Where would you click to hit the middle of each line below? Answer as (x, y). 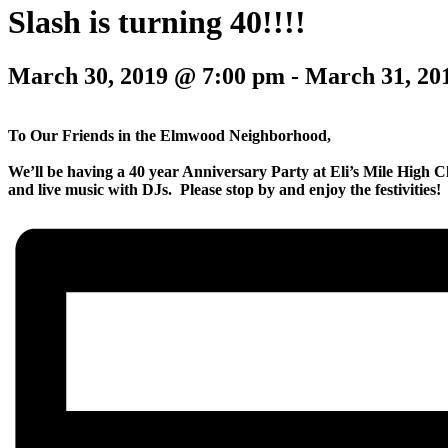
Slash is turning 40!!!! (157, 22)
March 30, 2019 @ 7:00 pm (146, 75)
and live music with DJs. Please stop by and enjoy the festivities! (224, 190)
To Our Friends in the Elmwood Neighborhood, (169, 136)
